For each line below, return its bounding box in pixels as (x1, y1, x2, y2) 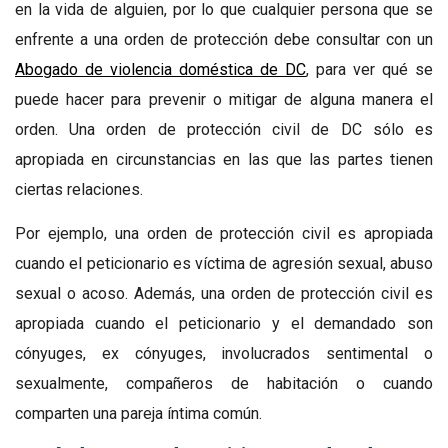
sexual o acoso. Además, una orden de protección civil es (15, 283, 433, 303)
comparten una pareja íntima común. (15, 403, 262, 423)
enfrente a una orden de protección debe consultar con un (15, 29, 433, 49)
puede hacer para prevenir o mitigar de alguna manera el (15, 89, 433, 109)
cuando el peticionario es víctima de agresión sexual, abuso (15, 253, 433, 273)
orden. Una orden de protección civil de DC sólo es (15, 119, 433, 139)
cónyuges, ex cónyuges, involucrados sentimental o (15, 343, 433, 363)
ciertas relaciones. (15, 179, 143, 199)
